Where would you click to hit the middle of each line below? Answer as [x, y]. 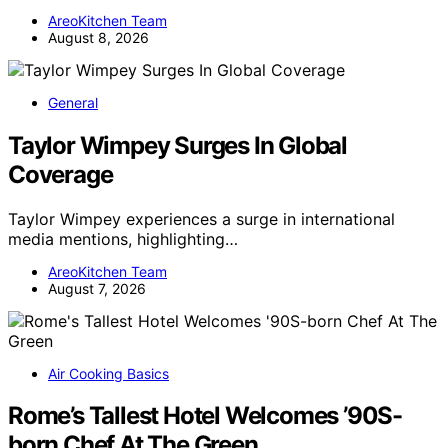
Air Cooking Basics [108, 373]
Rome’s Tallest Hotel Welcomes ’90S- [205, 416]
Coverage [60, 174]
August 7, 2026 [97, 288]
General [73, 102]
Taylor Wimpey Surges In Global [177, 145]
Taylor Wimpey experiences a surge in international [201, 218]
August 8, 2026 [98, 37]
